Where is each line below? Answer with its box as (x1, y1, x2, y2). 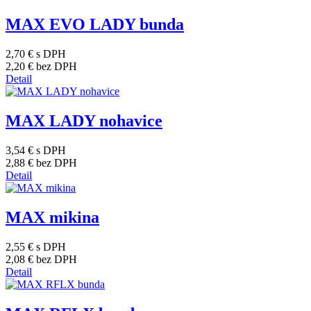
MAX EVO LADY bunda (6, 15, 184, 34)
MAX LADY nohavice (6, 112, 162, 131)
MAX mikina (6, 208, 99, 226)
